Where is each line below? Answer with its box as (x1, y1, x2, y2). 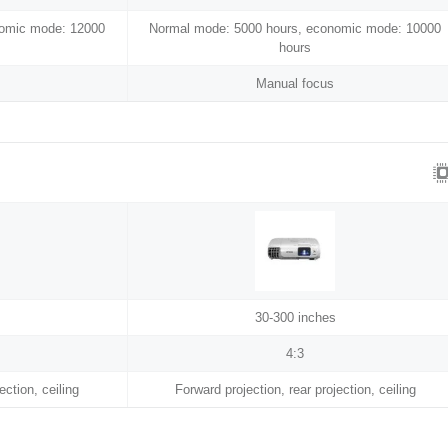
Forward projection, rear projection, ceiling (174, 382, 416, 398)
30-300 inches (254, 310, 336, 326)
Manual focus (256, 76, 335, 92)
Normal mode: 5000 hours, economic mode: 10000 (149, 21, 442, 37)
